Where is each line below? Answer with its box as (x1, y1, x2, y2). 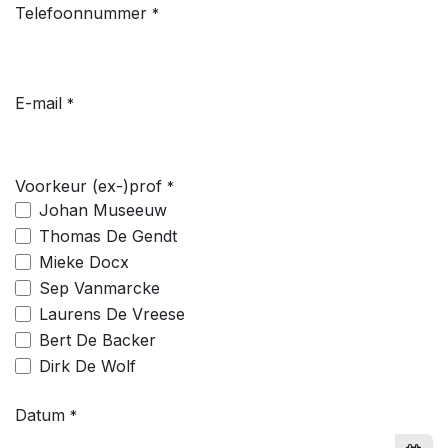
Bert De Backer (39, 330, 156, 350)
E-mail (15, 93, 62, 113)
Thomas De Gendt (39, 226, 177, 246)
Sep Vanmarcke (39, 278, 160, 298)
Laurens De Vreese (39, 304, 185, 324)
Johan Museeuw (39, 200, 167, 220)
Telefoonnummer (15, 3, 147, 23)
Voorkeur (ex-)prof (15, 176, 162, 196)
